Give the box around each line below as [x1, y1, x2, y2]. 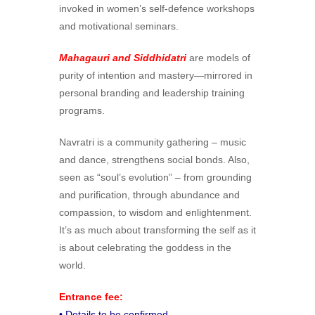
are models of [189, 52, 250, 64]
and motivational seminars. [59, 20, 179, 32]
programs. [59, 105, 105, 117]
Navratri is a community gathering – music [59, 136, 246, 148]
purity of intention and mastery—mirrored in [59, 70, 252, 82]
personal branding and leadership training [59, 87, 245, 99]
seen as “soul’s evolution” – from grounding [59, 172, 252, 184]
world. [59, 259, 86, 271]
